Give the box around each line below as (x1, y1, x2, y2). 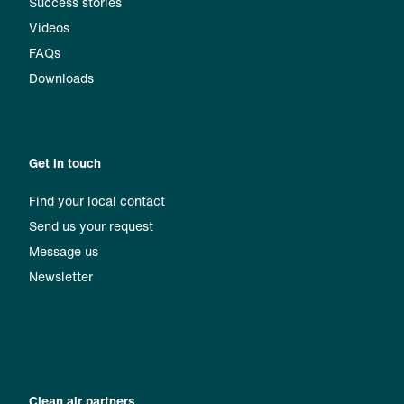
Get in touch (29, 153, 101, 172)
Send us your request (29, 216, 153, 235)
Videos (29, 18, 69, 37)
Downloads (29, 69, 94, 87)
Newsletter (29, 267, 93, 286)
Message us (29, 242, 98, 261)
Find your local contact (29, 191, 165, 210)
